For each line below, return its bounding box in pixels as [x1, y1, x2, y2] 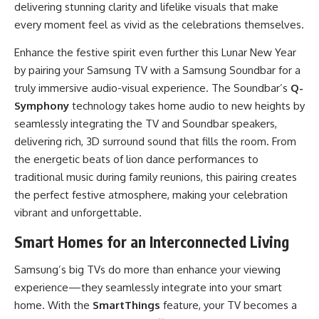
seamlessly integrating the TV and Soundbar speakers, [14, 117, 277, 131]
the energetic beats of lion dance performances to [14, 152, 258, 167]
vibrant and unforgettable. [14, 206, 142, 220]
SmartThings [93, 298, 160, 313]
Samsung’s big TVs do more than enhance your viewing [14, 263, 281, 277]
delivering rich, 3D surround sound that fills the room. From [14, 135, 296, 149]
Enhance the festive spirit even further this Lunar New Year [14, 46, 296, 60]
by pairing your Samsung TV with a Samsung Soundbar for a [14, 63, 300, 78]
